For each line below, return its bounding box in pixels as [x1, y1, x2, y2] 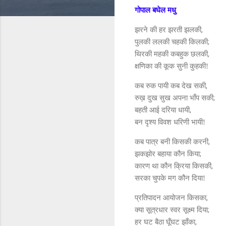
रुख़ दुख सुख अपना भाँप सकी [135, 93, 213, 102]
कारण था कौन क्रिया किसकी [135, 161, 211, 170]
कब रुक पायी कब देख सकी [135, 81, 206, 90]
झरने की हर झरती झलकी [135, 25, 201, 34]
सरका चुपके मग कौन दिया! [135, 174, 205, 182]
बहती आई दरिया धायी [135, 105, 190, 114]
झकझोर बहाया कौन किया [135, 149, 200, 158]
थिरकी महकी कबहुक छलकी [135, 49, 208, 58]
